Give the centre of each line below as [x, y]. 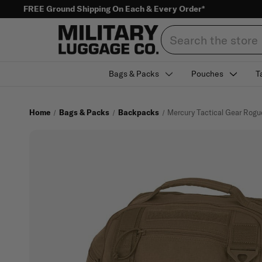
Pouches [208, 74]
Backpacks [138, 112]
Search [174, 31]
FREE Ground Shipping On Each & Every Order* [114, 9]
